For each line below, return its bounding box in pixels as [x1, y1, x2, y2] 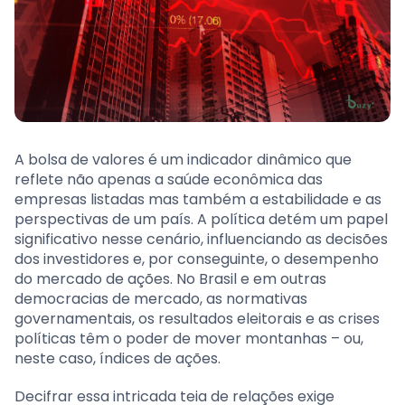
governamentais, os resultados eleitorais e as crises [14, 308, 380, 330]
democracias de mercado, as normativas [14, 288, 307, 310]
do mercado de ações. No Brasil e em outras [14, 268, 326, 290]
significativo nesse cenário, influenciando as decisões [14, 229, 388, 250]
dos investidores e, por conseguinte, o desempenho [14, 249, 379, 270]
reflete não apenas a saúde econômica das [14, 169, 323, 191]
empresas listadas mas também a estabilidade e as [14, 189, 381, 211]
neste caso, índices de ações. [14, 348, 221, 370]
